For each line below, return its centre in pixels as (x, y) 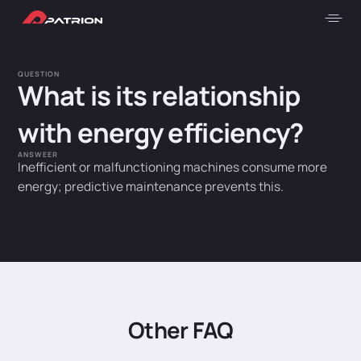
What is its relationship (159, 95)
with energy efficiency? (161, 133)
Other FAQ (180, 330)
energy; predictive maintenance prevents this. (151, 187)
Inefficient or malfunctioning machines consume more (173, 167)
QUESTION (39, 74)
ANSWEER (38, 155)
